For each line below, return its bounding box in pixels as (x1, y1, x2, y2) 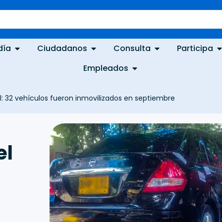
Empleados (83, 62, 128, 74)
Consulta (113, 43, 151, 54)
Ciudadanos (37, 43, 88, 54)
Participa (177, 43, 214, 54)
